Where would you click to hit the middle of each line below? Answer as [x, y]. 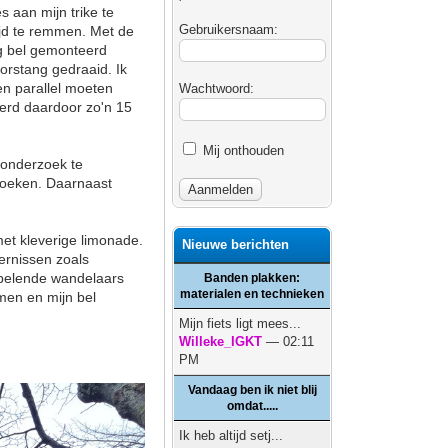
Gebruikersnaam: [229, 29]
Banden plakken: [252, 278]
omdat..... [252, 406]
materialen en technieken [252, 294]
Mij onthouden [242, 150]
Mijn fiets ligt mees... [240, 323]
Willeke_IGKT [221, 341]
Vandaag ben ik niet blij [252, 390]
